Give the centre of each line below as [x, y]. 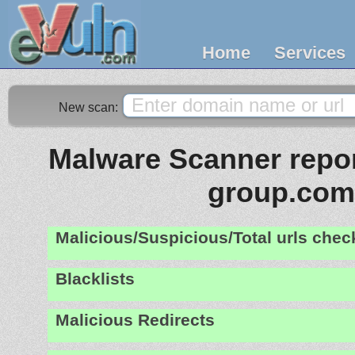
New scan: [90, 107]
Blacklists [95, 279]
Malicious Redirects [135, 320]
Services [310, 53]
